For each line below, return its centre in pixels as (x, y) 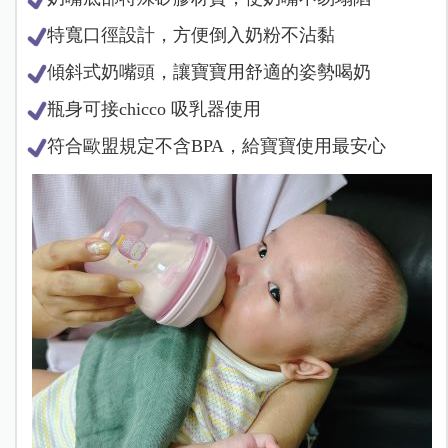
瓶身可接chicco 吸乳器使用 (153, 108)
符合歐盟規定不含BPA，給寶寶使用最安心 (216, 145)
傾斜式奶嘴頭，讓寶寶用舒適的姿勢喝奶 (208, 71)
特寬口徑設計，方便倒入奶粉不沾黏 (190, 34)
